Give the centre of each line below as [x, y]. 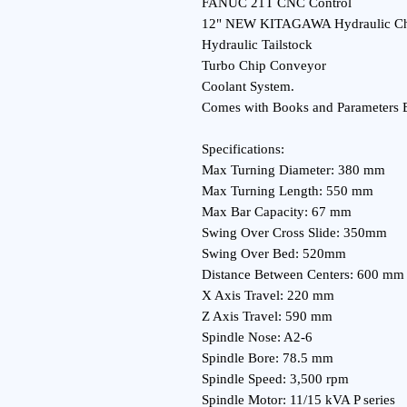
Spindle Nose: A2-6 [257, 337]
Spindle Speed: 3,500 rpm [275, 379]
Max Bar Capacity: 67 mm [277, 212]
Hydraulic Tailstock [257, 45]
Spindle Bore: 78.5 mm [268, 358]
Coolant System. [248, 86]
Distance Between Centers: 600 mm [303, 274]
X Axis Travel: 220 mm [268, 295]
